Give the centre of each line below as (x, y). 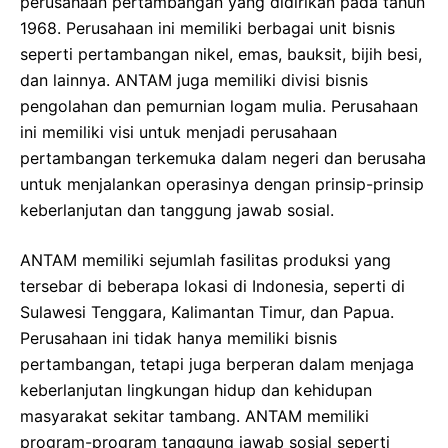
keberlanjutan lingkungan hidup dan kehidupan (196, 390)
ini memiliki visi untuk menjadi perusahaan (178, 132)
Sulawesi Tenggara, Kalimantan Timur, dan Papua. (207, 312)
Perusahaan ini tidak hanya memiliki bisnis (178, 338)
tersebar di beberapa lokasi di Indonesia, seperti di (212, 286)
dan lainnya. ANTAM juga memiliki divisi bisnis (194, 80)
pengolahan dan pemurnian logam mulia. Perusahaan (219, 106)
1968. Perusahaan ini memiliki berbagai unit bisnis (207, 28)
